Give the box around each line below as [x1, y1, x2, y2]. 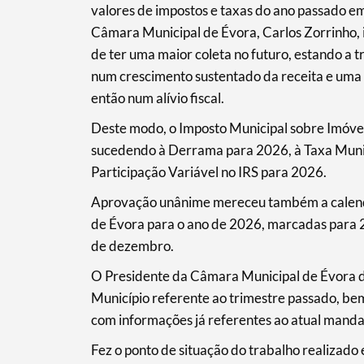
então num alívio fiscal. [90, 89, 224, 107]
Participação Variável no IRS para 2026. [90, 163, 327, 181]
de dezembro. [90, 237, 174, 255]
